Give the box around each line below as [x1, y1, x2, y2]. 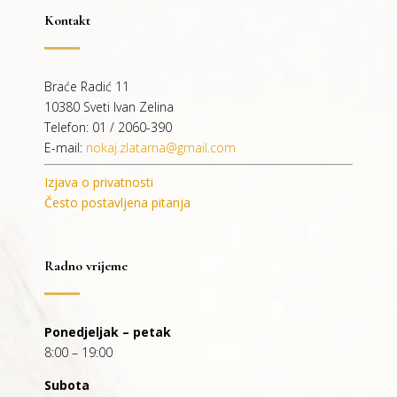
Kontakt [44, 11, 90, 29]
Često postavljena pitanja [44, 193, 191, 211]
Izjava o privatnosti [44, 173, 153, 191]
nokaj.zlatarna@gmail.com [86, 138, 236, 156]
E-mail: [44, 138, 86, 156]
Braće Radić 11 [44, 77, 129, 95]
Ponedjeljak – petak [44, 323, 171, 340]
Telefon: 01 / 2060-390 [44, 118, 172, 136]
